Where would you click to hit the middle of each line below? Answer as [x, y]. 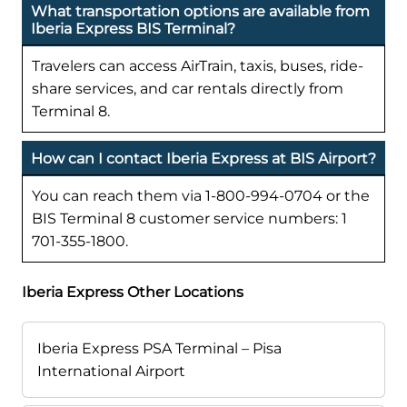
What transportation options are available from [200, 12]
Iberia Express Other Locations [133, 293]
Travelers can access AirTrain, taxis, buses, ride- [198, 66]
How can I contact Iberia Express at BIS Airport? [203, 159]
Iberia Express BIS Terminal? [133, 29]
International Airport [111, 372]
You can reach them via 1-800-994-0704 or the [201, 196]
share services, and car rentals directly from [188, 89]
